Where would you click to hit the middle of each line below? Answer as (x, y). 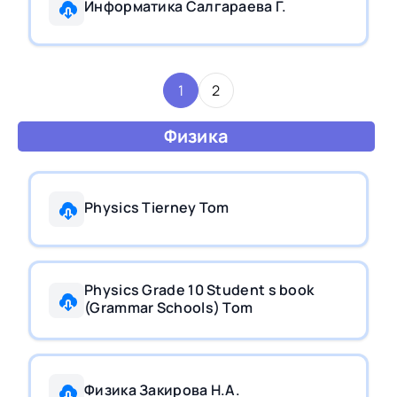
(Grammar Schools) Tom (169, 307)
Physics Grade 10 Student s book (199, 290)
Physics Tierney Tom (157, 207)
